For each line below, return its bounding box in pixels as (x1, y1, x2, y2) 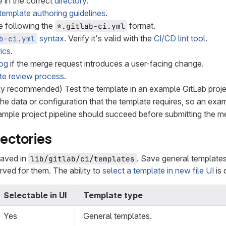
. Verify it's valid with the (64, 33, 154, 43)
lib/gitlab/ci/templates (30, 154, 135, 163)
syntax (37, 33, 64, 43)
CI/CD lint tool (154, 33, 205, 43)
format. (127, 21, 155, 31)
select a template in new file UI (102, 165, 214, 176)
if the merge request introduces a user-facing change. (8, 59, 204, 69)
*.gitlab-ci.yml (57, 21, 125, 31)
